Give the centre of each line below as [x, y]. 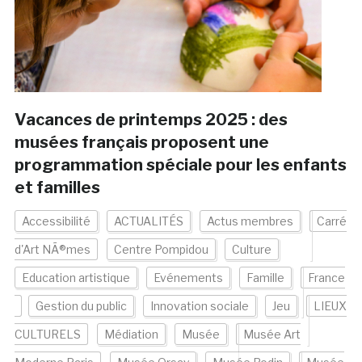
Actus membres [250, 221]
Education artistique [76, 278]
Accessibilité [56, 221]
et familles [57, 188]
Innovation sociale [199, 306]
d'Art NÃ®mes [52, 250]
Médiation [131, 335]
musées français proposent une [141, 143]
